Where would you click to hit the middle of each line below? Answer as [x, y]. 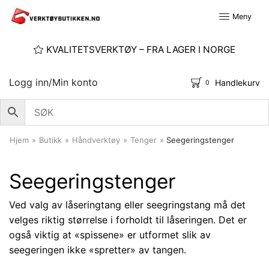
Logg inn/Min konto [53, 82]
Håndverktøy [96, 140]
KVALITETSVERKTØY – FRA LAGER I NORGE [141, 49]
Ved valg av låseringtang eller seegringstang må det [127, 204]
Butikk [50, 140]
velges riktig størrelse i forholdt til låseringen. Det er [128, 219]
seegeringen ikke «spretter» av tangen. [98, 249]
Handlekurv [237, 82]
